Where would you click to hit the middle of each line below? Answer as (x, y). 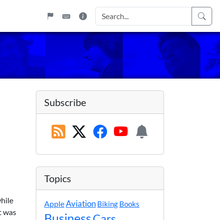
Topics (58, 178)
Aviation (81, 204)
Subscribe (65, 102)
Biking (108, 204)
